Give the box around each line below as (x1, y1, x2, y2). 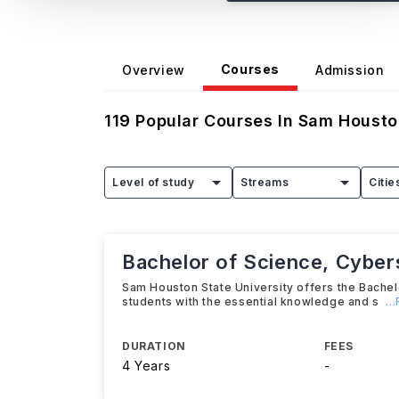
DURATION (122, 339, 186, 353)
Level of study (112, 175, 195, 189)
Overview (122, 61, 185, 77)
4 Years (122, 358, 171, 373)
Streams (240, 175, 289, 189)
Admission (315, 61, 385, 77)
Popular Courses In (130, 111, 298, 130)
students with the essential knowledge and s (122, 295, 379, 308)
